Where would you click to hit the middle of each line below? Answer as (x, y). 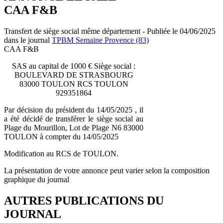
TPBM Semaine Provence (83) (100, 40)
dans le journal (28, 40)
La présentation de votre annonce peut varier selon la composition (107, 170)
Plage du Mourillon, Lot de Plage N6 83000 (74, 127)
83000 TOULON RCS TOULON (74, 84)
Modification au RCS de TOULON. (61, 153)
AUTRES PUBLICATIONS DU (84, 200)
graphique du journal (37, 179)
